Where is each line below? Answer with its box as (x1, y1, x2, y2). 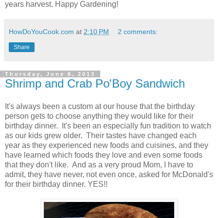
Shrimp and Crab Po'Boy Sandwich (5, 76, 185, 90)
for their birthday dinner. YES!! (5, 180, 108, 189)
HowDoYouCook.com (9, 27, 74, 36)
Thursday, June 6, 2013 (5, 71, 95, 77)
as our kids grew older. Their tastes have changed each (5, 131, 197, 140)
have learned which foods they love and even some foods (5, 151, 202, 160)
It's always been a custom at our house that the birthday (5, 102, 195, 111)
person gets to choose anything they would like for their (5, 112, 194, 121)
